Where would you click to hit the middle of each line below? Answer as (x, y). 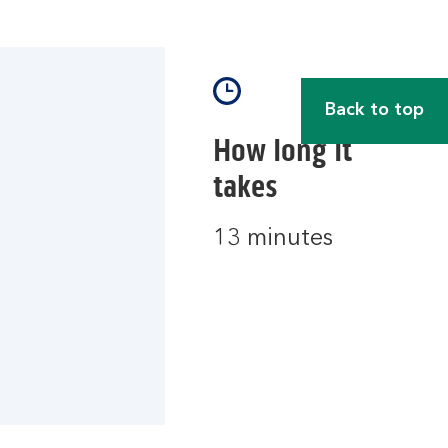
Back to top (374, 110)
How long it (282, 150)
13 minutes (272, 239)
